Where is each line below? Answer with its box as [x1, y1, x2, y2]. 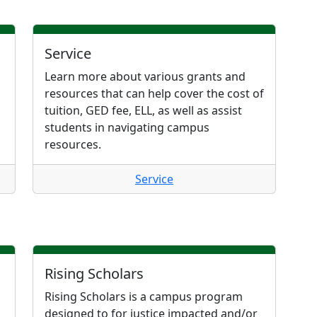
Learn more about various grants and [45, 68, 246, 84]
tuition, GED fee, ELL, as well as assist [45, 102, 242, 118]
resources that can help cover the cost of [45, 85, 264, 101]
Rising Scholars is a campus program [45, 289, 243, 305]
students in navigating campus [45, 119, 209, 135]
